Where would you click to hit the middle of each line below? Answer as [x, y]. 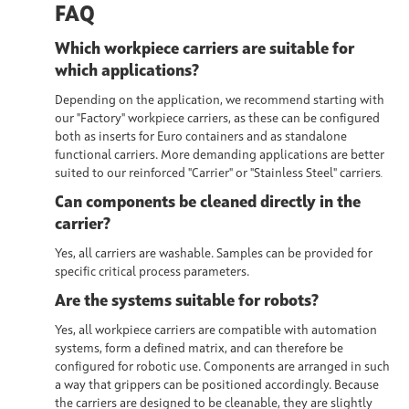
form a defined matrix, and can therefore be [224, 348]
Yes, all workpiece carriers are [136, 330]
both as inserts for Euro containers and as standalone [201, 136]
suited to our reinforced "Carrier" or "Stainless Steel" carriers [218, 173]
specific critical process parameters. [152, 272]
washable [185, 253]
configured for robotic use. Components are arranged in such [222, 367]
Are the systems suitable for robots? [187, 301]
